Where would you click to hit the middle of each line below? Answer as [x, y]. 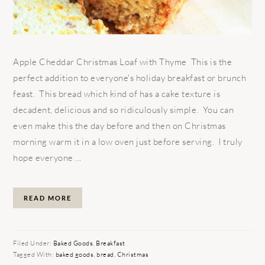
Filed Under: [33, 243]
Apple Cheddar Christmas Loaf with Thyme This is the [123, 62]
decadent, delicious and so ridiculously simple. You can [124, 109]
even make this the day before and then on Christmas [119, 125]
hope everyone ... [47, 157]
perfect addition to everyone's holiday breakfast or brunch [130, 77]
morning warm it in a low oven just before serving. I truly [128, 141]
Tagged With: [34, 254]
